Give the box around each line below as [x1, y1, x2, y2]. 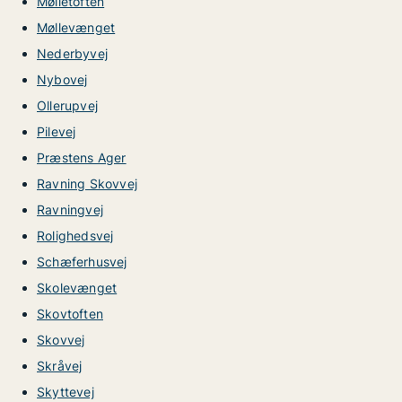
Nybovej [37, 72, 88, 87]
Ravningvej [37, 202, 103, 217]
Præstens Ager [37, 150, 127, 165]
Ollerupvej [37, 98, 98, 113]
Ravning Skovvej [37, 176, 137, 191]
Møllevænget [37, 20, 116, 35]
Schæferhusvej [37, 254, 127, 269]
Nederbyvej [37, 46, 108, 61]
